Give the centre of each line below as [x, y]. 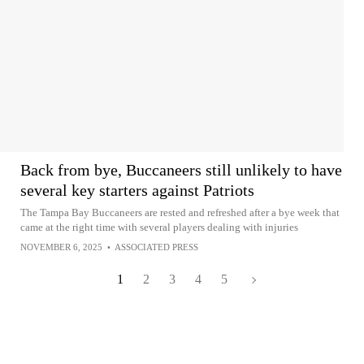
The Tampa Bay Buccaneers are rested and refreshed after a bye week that [180, 212]
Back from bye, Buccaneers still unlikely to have [181, 170]
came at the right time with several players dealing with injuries [159, 227]
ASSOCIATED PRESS [156, 247]
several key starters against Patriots [137, 190]
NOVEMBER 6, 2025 [61, 247]
